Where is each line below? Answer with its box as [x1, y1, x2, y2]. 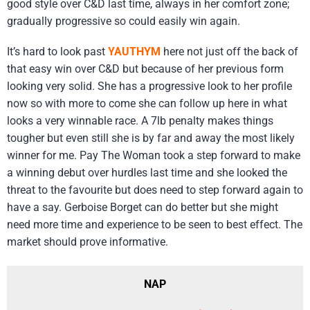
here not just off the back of [161, 45, 298, 59]
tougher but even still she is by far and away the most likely [7, 131, 295, 145]
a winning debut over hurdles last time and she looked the [7, 166, 287, 180]
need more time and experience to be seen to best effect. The [7, 218, 302, 232]
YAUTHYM [108, 45, 161, 59]
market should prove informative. [7, 235, 171, 249]
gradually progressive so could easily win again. [7, 15, 240, 28]
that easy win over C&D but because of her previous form [7, 62, 284, 76]
